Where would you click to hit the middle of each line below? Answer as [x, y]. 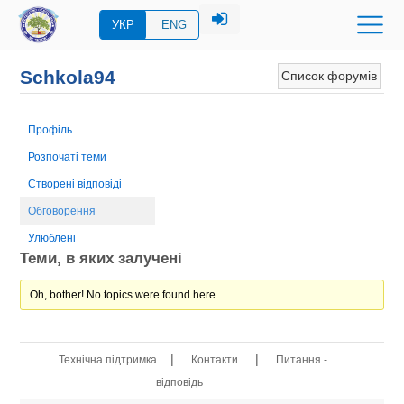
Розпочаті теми [68, 156]
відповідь [179, 382]
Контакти [214, 359]
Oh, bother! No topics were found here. [124, 294]
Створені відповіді [75, 184]
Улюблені [52, 238]
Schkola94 [68, 78]
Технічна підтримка [107, 359]
